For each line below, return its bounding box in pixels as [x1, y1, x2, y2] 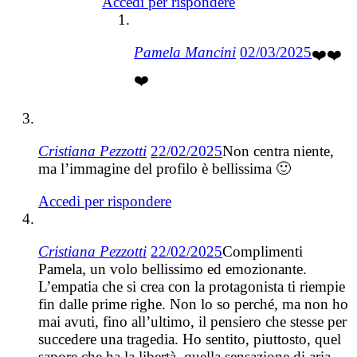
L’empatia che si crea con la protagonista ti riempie [38, 278, 345, 296]
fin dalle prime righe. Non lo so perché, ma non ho [38, 296, 348, 313]
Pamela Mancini [134, 44, 236, 61]
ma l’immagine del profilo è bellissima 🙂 [38, 160, 291, 178]
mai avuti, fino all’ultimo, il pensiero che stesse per [38, 313, 347, 331]
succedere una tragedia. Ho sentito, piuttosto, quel [38, 331, 341, 348]
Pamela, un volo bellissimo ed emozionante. [38, 261, 307, 278]
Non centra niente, [222, 143, 334, 160]
